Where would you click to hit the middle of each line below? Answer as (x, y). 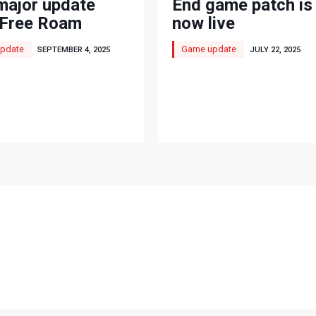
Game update (209, 49)
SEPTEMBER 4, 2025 (73, 50)
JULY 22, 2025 (275, 50)
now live (203, 24)
